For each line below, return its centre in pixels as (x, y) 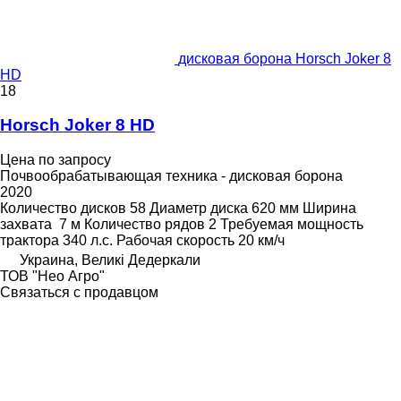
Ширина (329, 209)
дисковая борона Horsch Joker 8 (285, 58)
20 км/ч (261, 241)
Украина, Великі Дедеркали (110, 260)
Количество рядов (145, 225)
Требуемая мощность (292, 225)
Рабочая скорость (175, 241)
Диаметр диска (199, 209)
